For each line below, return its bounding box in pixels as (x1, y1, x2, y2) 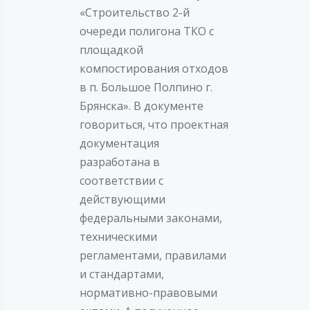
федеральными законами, (80, 210, 222, 226)
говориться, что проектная (80, 117, 228, 133)
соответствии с (80, 173, 163, 189)
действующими (80, 192, 165, 208)
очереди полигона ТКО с (80, 24, 214, 39)
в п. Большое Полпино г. (80, 80, 212, 95)
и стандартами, (80, 266, 164, 282)
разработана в (80, 154, 160, 170)
